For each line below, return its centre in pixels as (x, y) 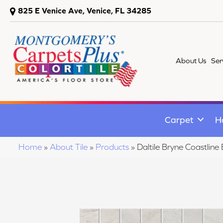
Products (112, 147)
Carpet (179, 119)
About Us (191, 60)
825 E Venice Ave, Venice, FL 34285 (85, 10)
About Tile (69, 147)
